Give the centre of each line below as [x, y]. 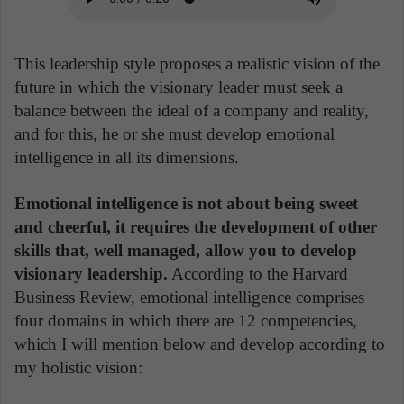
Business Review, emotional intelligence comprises [189, 298]
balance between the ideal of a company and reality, [192, 111]
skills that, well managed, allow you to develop [186, 251]
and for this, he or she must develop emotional [174, 134]
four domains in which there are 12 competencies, [186, 321]
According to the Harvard [258, 274]
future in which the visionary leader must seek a [179, 87]
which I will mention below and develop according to [200, 344]
